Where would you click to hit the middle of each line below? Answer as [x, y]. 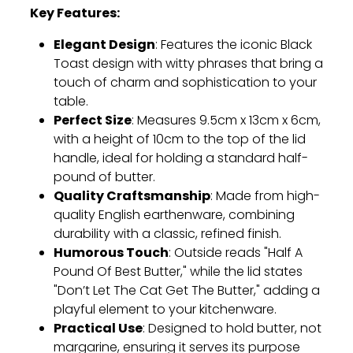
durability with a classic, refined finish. [167, 234]
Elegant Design [104, 45]
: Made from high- [265, 197]
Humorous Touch [111, 253]
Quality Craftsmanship [132, 197]
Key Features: [75, 14]
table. [71, 102]
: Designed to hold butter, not [232, 329]
